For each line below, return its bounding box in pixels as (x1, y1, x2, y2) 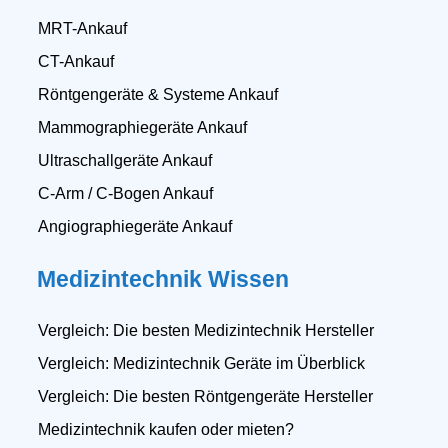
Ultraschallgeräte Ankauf (37, 151, 212, 169)
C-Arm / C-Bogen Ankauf (37, 184, 213, 202)
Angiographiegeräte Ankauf (37, 217, 232, 235)
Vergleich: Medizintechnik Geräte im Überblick (37, 354, 365, 372)
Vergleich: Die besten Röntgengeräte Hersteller (37, 387, 373, 405)
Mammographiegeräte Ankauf (37, 118, 247, 136)
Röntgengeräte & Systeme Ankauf (37, 85, 278, 103)
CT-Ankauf (37, 52, 114, 70)
